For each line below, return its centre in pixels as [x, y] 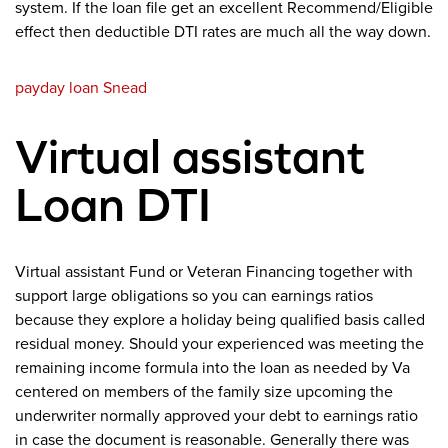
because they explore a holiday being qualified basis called [220, 320]
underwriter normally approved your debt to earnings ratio [216, 416]
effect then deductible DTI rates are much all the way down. [223, 32]
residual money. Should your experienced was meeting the [219, 344]
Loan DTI [113, 204]
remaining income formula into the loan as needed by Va [212, 368]
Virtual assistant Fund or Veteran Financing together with [214, 272]
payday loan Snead [81, 88]
